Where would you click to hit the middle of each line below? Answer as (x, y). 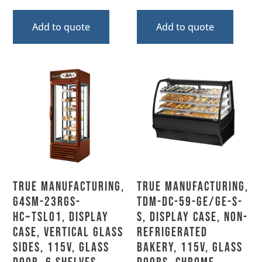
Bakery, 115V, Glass (190, 247)
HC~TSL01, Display (61, 217)
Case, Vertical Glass (68, 232)
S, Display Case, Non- (192, 217)
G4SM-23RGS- (47, 202)
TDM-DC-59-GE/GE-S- (190, 202)
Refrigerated (172, 232)
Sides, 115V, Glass (61, 247)
